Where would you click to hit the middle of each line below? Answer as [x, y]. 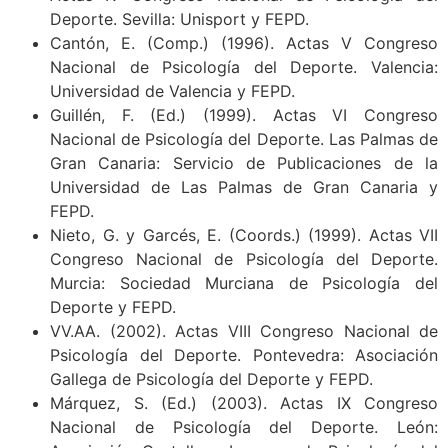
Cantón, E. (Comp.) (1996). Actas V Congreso [244, 43]
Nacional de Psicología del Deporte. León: [244, 427]
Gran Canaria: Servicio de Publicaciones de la [244, 163]
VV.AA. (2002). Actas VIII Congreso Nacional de [244, 331]
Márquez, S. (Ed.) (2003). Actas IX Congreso [244, 403]
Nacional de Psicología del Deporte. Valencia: [244, 67]
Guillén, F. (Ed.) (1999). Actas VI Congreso [244, 115]
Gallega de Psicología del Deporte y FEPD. [211, 379]
